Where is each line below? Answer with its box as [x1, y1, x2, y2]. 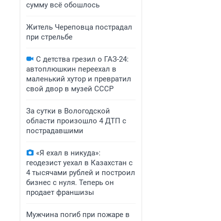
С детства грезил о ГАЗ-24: [36, 55, 129, 64]
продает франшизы [26, 188, 94, 197]
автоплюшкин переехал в [26, 65, 116, 74]
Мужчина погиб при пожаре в [26, 210, 130, 219]
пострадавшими [26, 126, 83, 135]
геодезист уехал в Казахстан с [26, 158, 133, 167]
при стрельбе [26, 33, 73, 41]
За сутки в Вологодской [26, 107, 110, 115]
